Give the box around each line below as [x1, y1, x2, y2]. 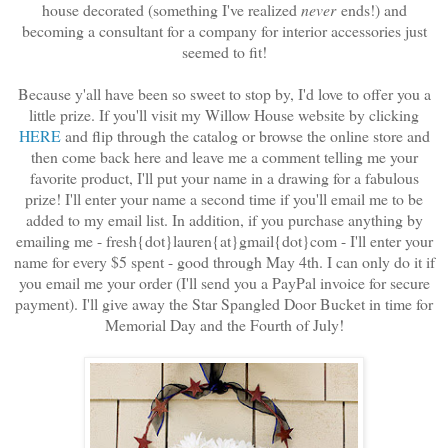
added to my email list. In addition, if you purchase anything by [25, 208, 423, 230]
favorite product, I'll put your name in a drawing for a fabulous [29, 166, 419, 188]
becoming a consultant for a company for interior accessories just [21, 19, 427, 41]
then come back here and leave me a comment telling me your [30, 145, 418, 167]
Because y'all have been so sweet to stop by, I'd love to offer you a [17, 82, 431, 104]
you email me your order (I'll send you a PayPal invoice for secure [18, 271, 430, 293]
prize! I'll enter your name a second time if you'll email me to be [25, 187, 423, 209]
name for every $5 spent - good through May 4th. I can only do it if [13, 250, 435, 272]
